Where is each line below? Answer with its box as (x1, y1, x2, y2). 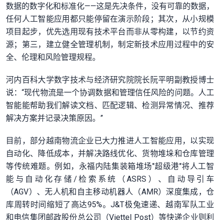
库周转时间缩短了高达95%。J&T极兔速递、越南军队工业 (6, 200, 214, 210)
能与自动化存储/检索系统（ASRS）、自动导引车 (6, 174, 214, 184)
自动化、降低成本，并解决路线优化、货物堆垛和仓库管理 (6, 149, 214, 159)
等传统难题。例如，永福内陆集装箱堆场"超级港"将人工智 (6, 162, 214, 171)
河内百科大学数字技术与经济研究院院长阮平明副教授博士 (6, 75, 214, 85)
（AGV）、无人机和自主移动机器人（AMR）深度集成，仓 (6, 187, 214, 197)
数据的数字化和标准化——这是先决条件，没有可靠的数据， (6, 1, 214, 11)
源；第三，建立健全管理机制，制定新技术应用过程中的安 (6, 40, 214, 50)
